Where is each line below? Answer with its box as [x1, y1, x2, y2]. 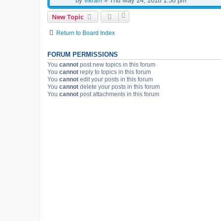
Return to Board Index [56, 29, 115, 37]
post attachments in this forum [78, 90, 159, 98]
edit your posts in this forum [78, 75, 153, 83]
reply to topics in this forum [78, 68, 151, 75]
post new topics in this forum [78, 61, 155, 68]
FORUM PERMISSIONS [47, 51, 118, 58]
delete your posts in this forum [78, 83, 160, 90]
